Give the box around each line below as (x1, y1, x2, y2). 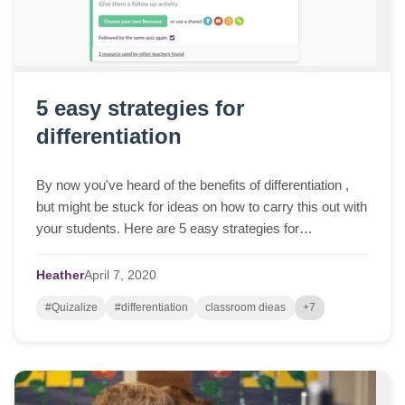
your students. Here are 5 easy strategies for (36, 221, 299, 237)
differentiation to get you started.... (36, 242, 234, 259)
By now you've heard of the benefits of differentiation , (36, 177, 349, 193)
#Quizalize (44, 301, 98, 315)
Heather (36, 268, 84, 283)
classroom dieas (204, 301, 286, 315)
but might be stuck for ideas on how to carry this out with (36, 199, 367, 215)
